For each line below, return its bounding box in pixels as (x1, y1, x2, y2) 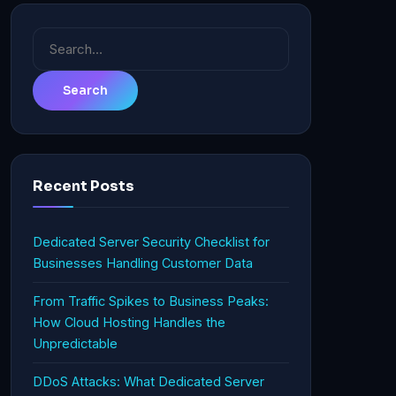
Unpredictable (33, 336, 118, 351)
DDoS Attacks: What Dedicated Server (33, 374, 264, 389)
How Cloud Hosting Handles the (33, 315, 225, 330)
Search (32, 30, 81, 48)
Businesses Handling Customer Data (33, 255, 253, 270)
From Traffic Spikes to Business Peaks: (33, 293, 269, 308)
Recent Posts (33, 177, 134, 195)
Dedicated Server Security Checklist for (33, 234, 270, 249)
